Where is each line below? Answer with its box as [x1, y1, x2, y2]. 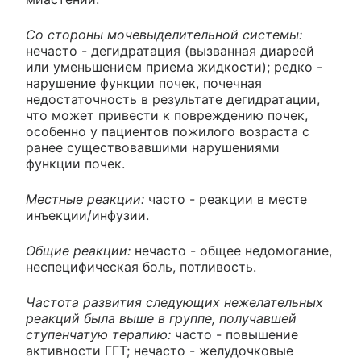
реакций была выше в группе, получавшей [26, 310, 297, 327]
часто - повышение [175, 326, 298, 343]
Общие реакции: [26, 243, 131, 259]
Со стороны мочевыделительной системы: [26, 27, 302, 44]
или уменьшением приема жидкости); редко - [26, 59, 322, 76]
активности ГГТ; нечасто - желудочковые [26, 342, 293, 359]
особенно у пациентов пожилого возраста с [26, 123, 309, 140]
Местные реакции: [26, 191, 144, 208]
